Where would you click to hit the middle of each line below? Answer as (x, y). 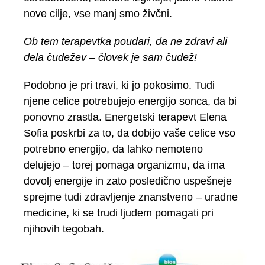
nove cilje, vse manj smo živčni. (98, 14)
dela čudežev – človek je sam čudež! (110, 58)
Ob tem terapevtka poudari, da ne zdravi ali (125, 42)
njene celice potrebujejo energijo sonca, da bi (130, 101)
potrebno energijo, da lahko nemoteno (113, 149)
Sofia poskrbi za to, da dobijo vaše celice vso (130, 133)
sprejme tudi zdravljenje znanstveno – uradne (131, 197)
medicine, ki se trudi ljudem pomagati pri (119, 213)
